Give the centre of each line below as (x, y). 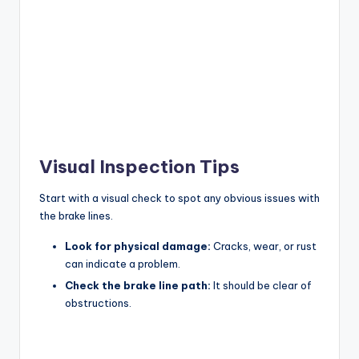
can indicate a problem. (123, 263)
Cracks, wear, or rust (264, 246)
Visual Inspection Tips (139, 166)
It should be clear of (261, 285)
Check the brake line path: (138, 285)
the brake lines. (76, 215)
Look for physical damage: (138, 246)
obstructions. (98, 303)
